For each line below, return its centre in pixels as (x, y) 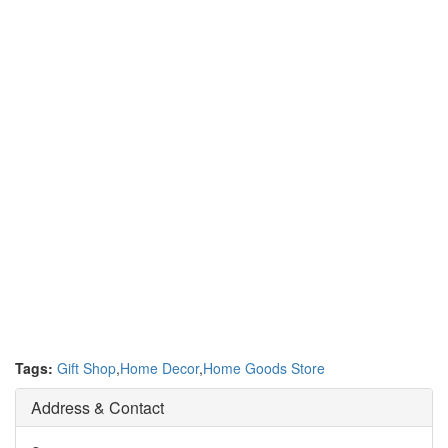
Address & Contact (97, 407)
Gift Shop (86, 368)
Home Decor (159, 368)
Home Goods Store (264, 368)
